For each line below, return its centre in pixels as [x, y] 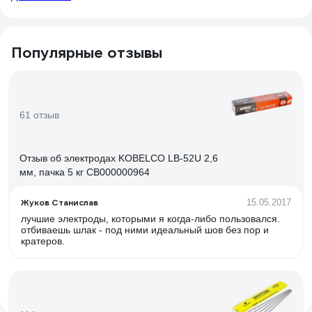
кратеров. [43, 241]
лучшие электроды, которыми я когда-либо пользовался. [150, 219]
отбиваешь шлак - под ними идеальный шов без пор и [145, 230]
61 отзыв [39, 115]
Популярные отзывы [87, 53]
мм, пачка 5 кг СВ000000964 [85, 172]
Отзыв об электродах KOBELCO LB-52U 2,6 [119, 158]
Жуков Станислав [60, 202]
